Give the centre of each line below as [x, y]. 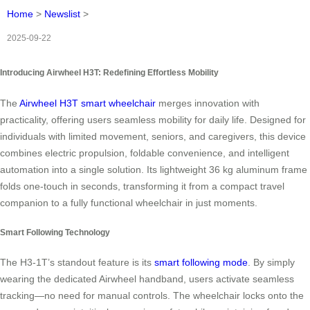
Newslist [62, 14]
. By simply [271, 263]
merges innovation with [208, 103]
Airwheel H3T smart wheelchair [88, 103]
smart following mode [201, 263]
